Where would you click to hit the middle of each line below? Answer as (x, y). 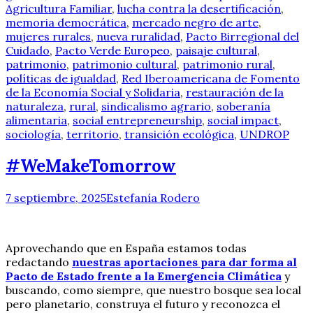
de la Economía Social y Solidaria (93, 93)
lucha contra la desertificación (199, 9)
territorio (93, 134)
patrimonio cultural (124, 65)
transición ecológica (179, 134)
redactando (39, 262)
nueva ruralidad (138, 37)
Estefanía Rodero (153, 197)
